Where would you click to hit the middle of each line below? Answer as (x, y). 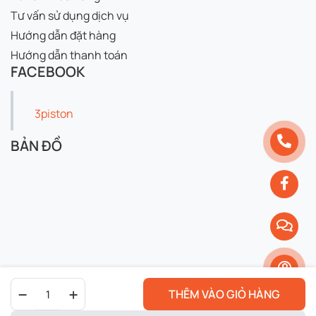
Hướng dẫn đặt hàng (63, 35)
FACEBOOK (48, 71)
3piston (54, 113)
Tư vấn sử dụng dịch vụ (70, 15)
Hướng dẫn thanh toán (69, 55)
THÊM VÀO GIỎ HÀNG (224, 294)
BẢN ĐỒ (36, 145)
